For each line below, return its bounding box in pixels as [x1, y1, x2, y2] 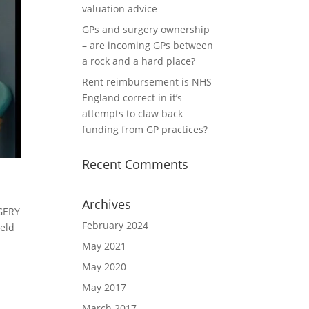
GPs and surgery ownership [82, 23, 210, 36]
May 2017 [82, 281, 127, 294]
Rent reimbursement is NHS [82, 75, 212, 88]
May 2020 [82, 260, 127, 273]
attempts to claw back [82, 107, 183, 120]
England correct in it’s [82, 91, 183, 104]
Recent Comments [82, 156, 189, 172]
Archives [82, 196, 132, 212]
